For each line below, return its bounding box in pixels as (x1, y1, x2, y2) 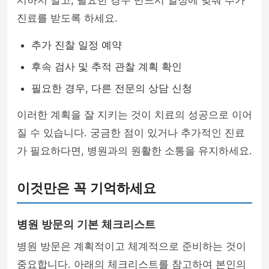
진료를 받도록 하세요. (17, 12, 118, 24)
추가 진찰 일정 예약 (31, 39, 122, 51)
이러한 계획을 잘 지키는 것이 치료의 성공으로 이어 (17, 109, 252, 121)
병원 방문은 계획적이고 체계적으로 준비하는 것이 (17, 240, 246, 252)
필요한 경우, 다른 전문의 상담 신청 (31, 82, 192, 94)
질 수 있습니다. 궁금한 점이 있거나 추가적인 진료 (17, 127, 245, 139)
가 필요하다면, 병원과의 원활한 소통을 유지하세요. (17, 145, 252, 157)
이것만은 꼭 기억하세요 (17, 181, 156, 196)
